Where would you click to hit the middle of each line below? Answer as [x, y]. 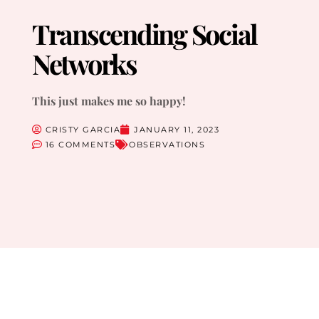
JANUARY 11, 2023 [177, 129]
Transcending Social [145, 33]
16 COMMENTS [80, 144]
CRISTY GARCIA [83, 129]
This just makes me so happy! [109, 100]
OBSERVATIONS [167, 144]
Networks [84, 63]
